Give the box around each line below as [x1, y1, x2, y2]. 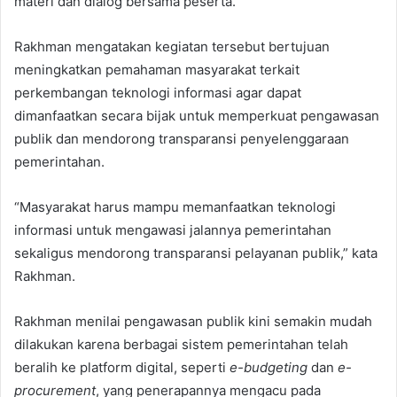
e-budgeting [230, 359, 307, 377]
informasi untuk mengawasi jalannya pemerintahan [14, 222, 331, 239]
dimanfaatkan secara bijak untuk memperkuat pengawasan [14, 107, 379, 125]
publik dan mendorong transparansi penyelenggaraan [14, 130, 349, 148]
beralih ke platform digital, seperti [14, 359, 230, 377]
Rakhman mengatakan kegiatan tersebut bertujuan [14, 38, 330, 56]
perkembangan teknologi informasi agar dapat [14, 84, 301, 102]
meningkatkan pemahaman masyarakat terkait [14, 61, 300, 79]
